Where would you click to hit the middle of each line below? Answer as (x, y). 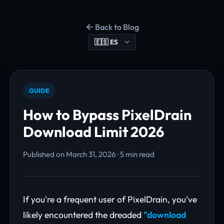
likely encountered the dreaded (83, 215)
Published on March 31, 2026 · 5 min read (89, 154)
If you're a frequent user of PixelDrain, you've (110, 199)
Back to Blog (117, 27)
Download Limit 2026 (94, 131)
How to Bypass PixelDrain (107, 114)
